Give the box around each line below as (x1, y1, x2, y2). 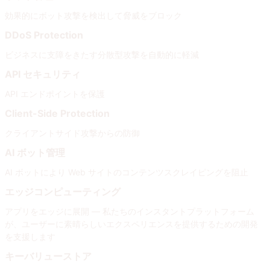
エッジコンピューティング (5, 185, 121, 198)
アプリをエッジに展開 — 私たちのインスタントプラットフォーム (5, 206, 254, 216)
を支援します (5, 231, 55, 242)
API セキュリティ (5, 67, 81, 80)
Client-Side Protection (5, 107, 110, 119)
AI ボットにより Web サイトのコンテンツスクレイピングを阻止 (5, 166, 248, 177)
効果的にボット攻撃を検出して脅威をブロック (5, 10, 182, 20)
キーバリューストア (5, 250, 92, 262)
